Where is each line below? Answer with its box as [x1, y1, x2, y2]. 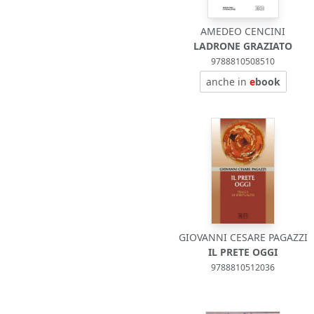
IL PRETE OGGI [208, 245, 278, 259]
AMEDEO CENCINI [200, 25, 286, 38]
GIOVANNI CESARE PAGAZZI [178, 231, 308, 244]
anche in [205, 75, 250, 88]
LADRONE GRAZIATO [193, 39, 293, 53]
